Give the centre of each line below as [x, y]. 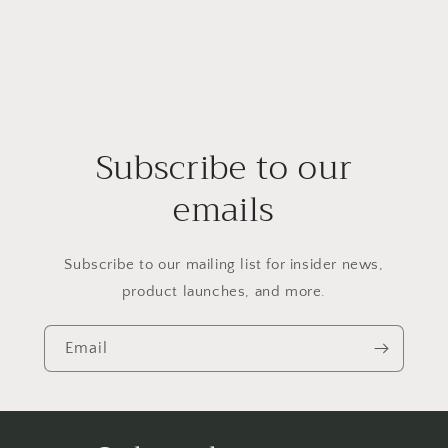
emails [224, 210]
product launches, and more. [224, 292]
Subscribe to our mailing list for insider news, [224, 265]
